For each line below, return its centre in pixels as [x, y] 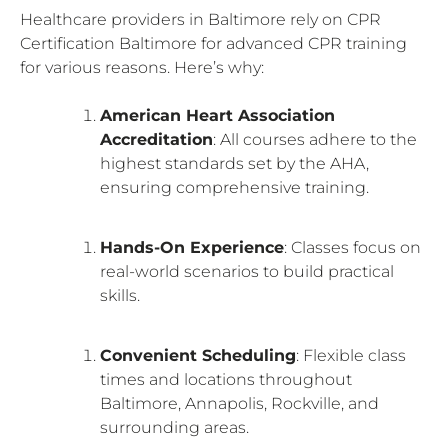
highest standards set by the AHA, [234, 163]
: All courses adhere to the [315, 139]
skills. [120, 295]
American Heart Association [217, 115]
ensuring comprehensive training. [234, 187]
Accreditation [156, 139]
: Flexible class [351, 355]
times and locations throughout [226, 379]
